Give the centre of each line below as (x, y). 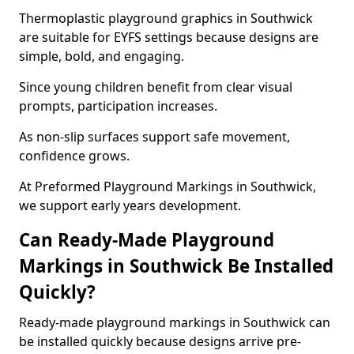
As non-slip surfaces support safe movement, (154, 137)
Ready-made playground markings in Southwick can (175, 322)
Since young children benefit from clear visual (156, 87)
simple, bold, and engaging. (102, 56)
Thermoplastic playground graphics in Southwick (166, 18)
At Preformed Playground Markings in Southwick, (168, 186)
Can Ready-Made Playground (147, 240)
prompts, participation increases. (118, 106)
